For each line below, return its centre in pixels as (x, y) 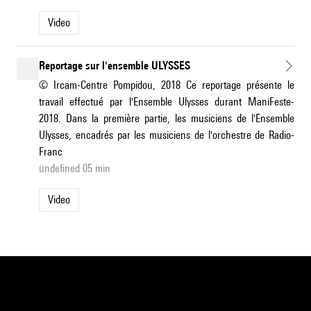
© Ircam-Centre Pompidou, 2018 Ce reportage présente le (167, 85)
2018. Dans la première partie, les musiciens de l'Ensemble (167, 119)
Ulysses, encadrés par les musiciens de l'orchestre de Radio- (167, 135)
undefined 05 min (75, 169)
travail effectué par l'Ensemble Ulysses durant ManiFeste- (167, 102)
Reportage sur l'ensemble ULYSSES (115, 66)
